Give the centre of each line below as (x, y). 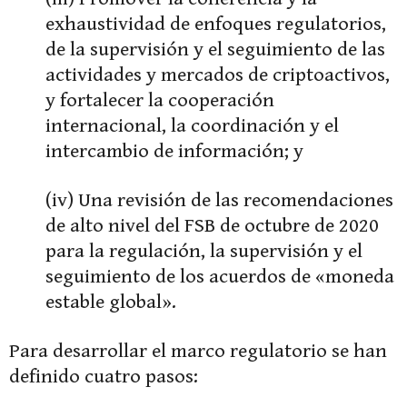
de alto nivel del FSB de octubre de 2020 (212, 226)
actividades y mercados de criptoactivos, (218, 75)
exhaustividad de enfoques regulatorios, (216, 25)
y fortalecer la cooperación (160, 101)
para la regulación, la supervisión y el (204, 252)
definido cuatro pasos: (104, 377)
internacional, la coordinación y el (192, 126)
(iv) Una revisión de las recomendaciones (219, 201)
